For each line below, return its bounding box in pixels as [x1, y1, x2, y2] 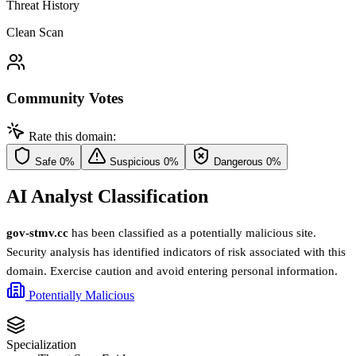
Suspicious [110, 156, 161, 168]
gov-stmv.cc [6, 226, 68, 240]
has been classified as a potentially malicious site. [68, 226, 316, 240]
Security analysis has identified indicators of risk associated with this [6, 246, 346, 259]
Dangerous [214, 156, 263, 168]
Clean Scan [6, 25, 64, 39]
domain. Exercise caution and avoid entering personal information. [6, 265, 338, 278]
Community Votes [6, 89, 123, 106]
